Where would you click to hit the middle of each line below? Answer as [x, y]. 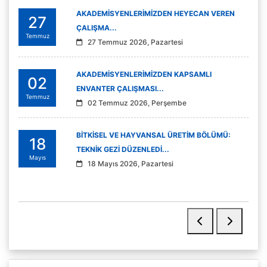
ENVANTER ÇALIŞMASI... [120, 89]
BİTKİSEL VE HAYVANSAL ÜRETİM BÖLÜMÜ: [153, 135]
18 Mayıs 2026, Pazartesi [131, 164]
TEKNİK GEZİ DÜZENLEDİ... [123, 150]
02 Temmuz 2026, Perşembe [137, 103]
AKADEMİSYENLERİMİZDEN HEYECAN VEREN [156, 14]
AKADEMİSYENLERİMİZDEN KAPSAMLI [144, 74]
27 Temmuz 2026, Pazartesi [135, 42]
